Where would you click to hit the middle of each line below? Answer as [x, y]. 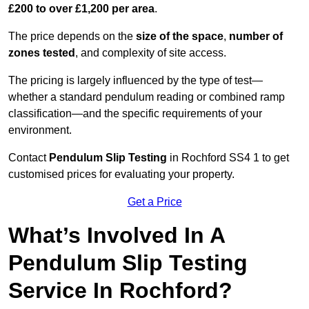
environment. [40, 130]
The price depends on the [72, 37]
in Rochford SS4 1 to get [228, 158]
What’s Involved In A [117, 236]
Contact [29, 158]
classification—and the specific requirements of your [135, 114]
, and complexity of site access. [151, 53]
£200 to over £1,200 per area [81, 9]
